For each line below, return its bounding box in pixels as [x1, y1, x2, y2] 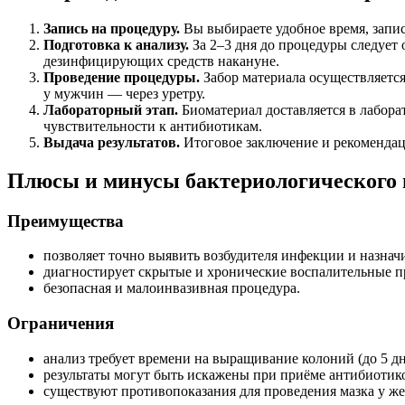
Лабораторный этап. [43, 101, 178, 118]
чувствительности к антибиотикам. [43, 118, 262, 134]
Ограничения [7, 314, 114, 334]
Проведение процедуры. [43, 69, 200, 85]
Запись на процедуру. [43, 20, 180, 36]
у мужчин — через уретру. [43, 85, 205, 101]
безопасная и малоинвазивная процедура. [43, 280, 300, 297]
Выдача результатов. [43, 134, 180, 150]
